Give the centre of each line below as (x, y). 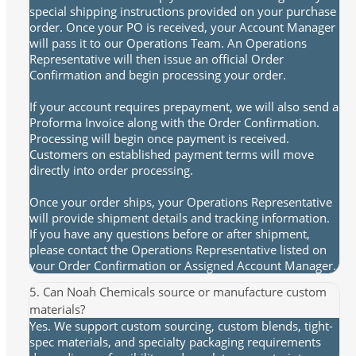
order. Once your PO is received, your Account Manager (182, 27)
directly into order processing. (111, 170)
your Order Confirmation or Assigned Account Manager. (183, 266)
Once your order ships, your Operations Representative (181, 202)
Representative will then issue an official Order (157, 59)
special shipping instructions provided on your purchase (183, 12)
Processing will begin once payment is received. (159, 139)
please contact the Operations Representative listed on (178, 250)
